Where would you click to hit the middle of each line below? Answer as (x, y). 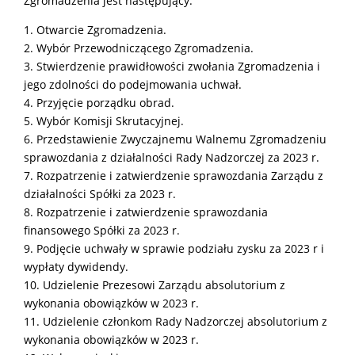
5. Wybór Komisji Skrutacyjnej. (104, 120)
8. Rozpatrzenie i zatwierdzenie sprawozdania (146, 212)
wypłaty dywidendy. (76, 266)
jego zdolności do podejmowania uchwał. (133, 84)
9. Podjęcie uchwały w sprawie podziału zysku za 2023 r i (174, 248)
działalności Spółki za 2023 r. (100, 193)
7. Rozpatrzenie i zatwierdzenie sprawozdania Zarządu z (174, 175)
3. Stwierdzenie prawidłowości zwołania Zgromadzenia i (172, 66)
